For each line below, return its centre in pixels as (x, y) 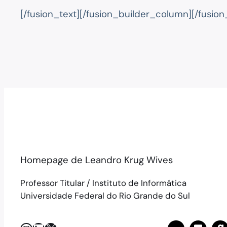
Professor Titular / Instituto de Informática (103, 183)
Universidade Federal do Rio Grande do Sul (105, 196)
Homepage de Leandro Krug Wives (97, 160)
